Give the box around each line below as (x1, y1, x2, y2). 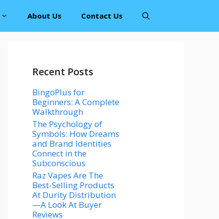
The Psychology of (32, 118, 102, 130)
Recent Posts (32, 65, 93, 78)
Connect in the (32, 148, 87, 159)
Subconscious (32, 157, 86, 169)
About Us (27, 11, 62, 21)
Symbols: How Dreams (32, 128, 119, 139)
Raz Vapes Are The (32, 170, 103, 181)
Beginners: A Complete (32, 96, 119, 108)
